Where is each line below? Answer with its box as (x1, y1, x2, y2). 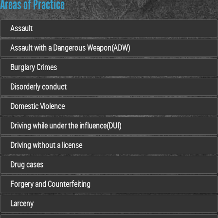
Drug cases (10, 159, 43, 170)
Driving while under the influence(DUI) (10, 120, 121, 131)
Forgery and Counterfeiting (10, 179, 91, 189)
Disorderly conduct (10, 81, 67, 92)
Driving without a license (10, 140, 82, 150)
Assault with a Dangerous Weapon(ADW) (10, 42, 130, 53)
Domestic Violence (10, 101, 65, 111)
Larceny (10, 198, 34, 209)
